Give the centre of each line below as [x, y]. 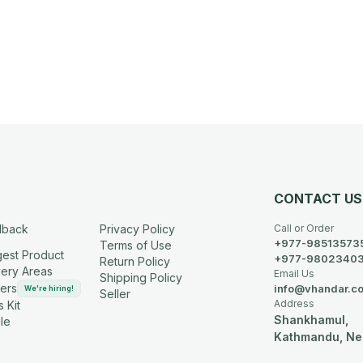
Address [295, 303]
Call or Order [304, 228]
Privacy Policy [138, 228]
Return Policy [135, 261]
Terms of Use [136, 245]
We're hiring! [49, 288]
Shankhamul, [312, 319]
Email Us [295, 273]
